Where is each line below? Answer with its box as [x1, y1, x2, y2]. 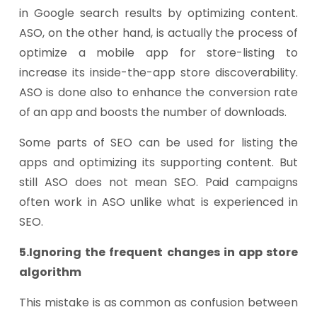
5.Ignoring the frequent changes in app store [19, 244, 298, 260]
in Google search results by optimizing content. [19, 5, 298, 21]
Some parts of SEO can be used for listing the [19, 134, 298, 151]
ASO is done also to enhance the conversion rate [19, 84, 298, 100]
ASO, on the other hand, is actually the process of [19, 25, 298, 41]
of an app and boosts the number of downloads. [19, 104, 287, 120]
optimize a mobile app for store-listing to [19, 45, 298, 61]
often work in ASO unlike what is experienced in [19, 194, 298, 210]
